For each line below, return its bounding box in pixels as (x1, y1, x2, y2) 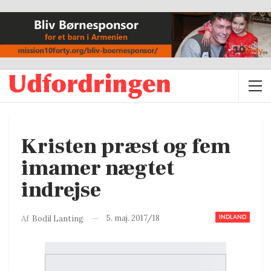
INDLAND (219, 212, 246, 222)
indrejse (21, 177, 101, 204)
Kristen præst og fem (21, 133, 231, 161)
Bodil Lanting (32, 213, 83, 224)
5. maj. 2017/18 (106, 213, 160, 224)
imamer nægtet (21, 155, 174, 183)
